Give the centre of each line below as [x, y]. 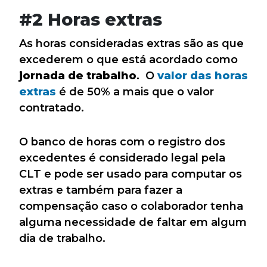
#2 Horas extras [91, 20]
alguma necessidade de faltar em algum [133, 223]
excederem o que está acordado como [128, 60]
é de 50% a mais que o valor [135, 92]
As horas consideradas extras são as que [131, 44]
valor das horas [203, 76]
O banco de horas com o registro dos [122, 142]
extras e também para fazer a [101, 190]
